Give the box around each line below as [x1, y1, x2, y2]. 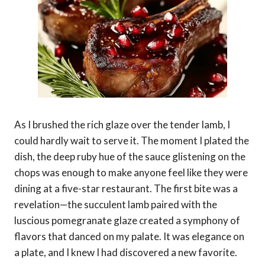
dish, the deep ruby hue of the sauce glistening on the [14, 150, 245, 163]
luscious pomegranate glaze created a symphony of [14, 214, 240, 227]
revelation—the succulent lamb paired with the [14, 198, 217, 211]
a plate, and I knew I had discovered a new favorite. [14, 245, 237, 258]
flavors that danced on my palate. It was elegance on [14, 230, 244, 243]
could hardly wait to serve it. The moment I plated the [14, 134, 249, 147]
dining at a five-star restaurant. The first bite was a [14, 182, 238, 195]
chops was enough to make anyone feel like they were [14, 166, 248, 179]
